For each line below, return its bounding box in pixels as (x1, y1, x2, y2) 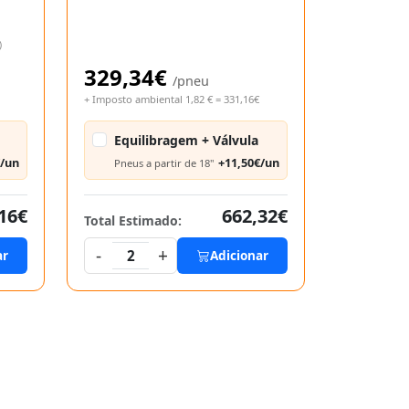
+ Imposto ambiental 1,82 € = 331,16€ (84, 92, 259, 106)
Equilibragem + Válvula (114, 131, 258, 149)
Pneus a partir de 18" (114, 155, 215, 170)
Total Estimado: (84, 212, 182, 229)
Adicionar (209, 246, 268, 264)
